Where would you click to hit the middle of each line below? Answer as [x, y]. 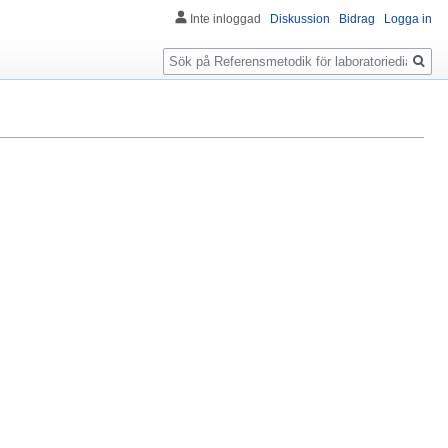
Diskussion [300, 19]
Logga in [408, 19]
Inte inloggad [225, 19]
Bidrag [357, 19]
